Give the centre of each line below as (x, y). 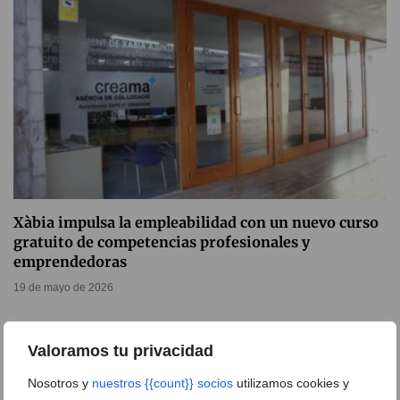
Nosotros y (60, 383)
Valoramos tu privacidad (121, 351)
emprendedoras (70, 262)
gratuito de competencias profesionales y (162, 242)
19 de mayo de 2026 (63, 288)
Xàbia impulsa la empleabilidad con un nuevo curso (196, 223)
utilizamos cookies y (291, 383)
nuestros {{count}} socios (162, 383)
